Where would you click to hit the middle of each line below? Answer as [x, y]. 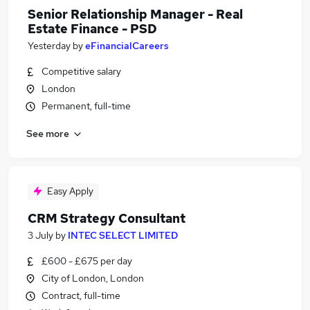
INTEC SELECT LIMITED [123, 235]
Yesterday [49, 46]
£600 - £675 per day [87, 261]
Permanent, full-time [86, 106]
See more [48, 133]
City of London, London [93, 278]
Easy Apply [70, 191]
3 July [40, 235]
